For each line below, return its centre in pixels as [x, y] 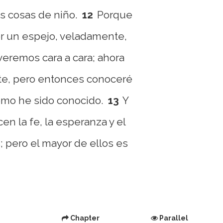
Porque [115, 15]
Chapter [84, 218]
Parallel [173, 218]
